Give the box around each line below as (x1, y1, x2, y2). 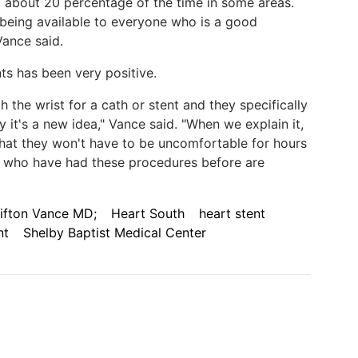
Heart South (110, 205, 185, 221)
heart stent (198, 205, 265, 221)
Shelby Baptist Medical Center (22, 225, 206, 241)
